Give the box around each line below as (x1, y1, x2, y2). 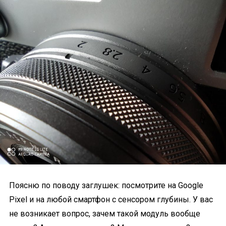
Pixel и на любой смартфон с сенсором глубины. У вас (9, 194, 213, 204)
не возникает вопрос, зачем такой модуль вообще (9, 208, 200, 218)
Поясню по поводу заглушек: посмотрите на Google (9, 180, 203, 190)
